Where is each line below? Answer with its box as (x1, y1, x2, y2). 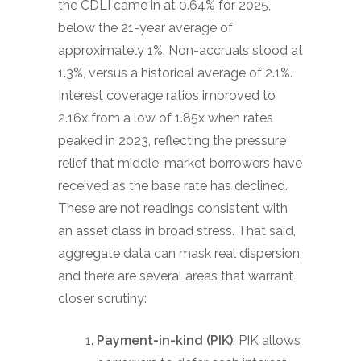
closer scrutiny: (58, 291, 147, 306)
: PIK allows (233, 333, 301, 348)
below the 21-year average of (58, 20, 233, 35)
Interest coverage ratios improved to (58, 88, 276, 103)
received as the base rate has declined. (58, 178, 288, 193)
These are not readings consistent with (58, 201, 288, 216)
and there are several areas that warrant (58, 268, 293, 284)
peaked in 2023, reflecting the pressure (58, 133, 286, 148)
